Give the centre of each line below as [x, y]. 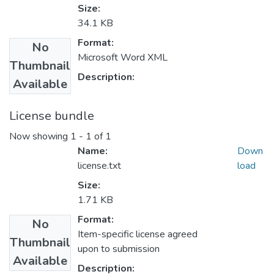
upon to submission [119, 249]
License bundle [52, 116]
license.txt [99, 166]
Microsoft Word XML [123, 58]
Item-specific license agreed [138, 235]
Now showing [40, 137]
